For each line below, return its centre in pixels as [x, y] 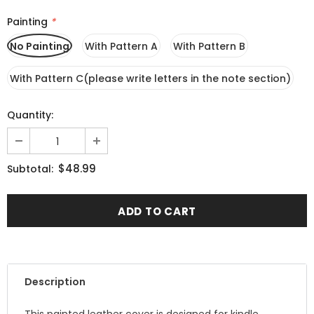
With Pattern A [121, 46]
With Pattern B [209, 46]
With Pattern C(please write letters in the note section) [150, 78]
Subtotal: [30, 169]
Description [55, 282]
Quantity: [30, 115]
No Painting [40, 46]
